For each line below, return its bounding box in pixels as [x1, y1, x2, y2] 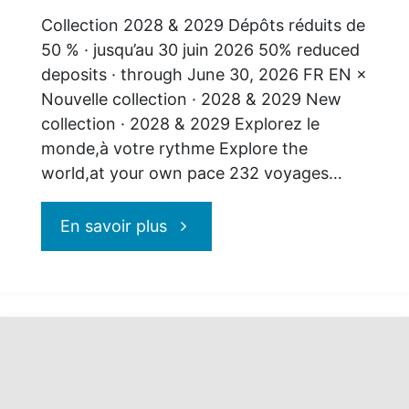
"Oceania [166, 215, 237, 235]
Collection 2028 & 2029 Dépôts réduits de [40, 15, 365, 35]
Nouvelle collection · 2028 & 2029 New [40, 89, 341, 109]
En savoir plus [60, 215, 168, 236]
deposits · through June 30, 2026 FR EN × [40, 64, 367, 84]
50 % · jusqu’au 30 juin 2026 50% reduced [40, 39, 360, 59]
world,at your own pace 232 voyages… [40, 163, 342, 183]
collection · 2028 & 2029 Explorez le [40, 113, 320, 133]
